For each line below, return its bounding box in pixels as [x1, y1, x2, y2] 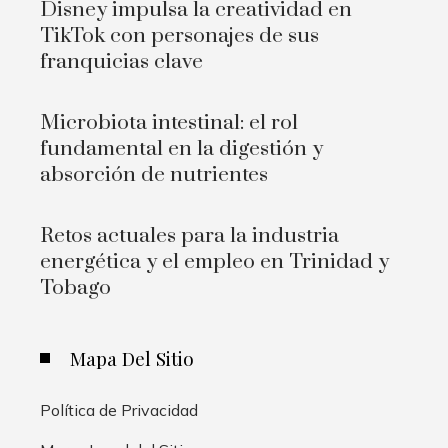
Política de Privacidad [40, 400, 198, 421]
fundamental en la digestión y [40, 136, 323, 163]
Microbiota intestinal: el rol [40, 110, 298, 137]
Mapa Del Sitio [70, 345, 194, 372]
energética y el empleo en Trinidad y [40, 249, 389, 276]
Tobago [40, 275, 111, 302]
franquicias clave [40, 49, 203, 76]
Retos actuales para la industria [40, 223, 339, 250]
